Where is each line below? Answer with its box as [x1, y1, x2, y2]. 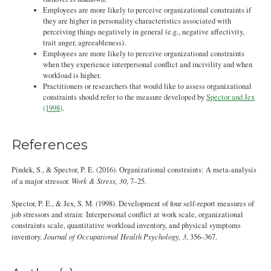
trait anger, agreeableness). [43, 38, 126, 48]
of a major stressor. [11, 175, 71, 186]
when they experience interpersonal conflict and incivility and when [43, 59, 253, 70]
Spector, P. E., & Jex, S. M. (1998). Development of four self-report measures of [11, 198, 254, 209]
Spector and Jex [206, 92, 255, 103]
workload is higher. [43, 70, 102, 81]
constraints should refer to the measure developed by [43, 92, 207, 103]
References [11, 137, 88, 154]
